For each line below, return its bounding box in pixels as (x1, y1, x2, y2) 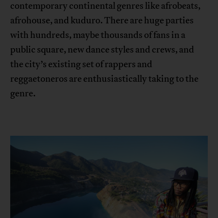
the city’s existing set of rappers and (10, 58, 153, 70)
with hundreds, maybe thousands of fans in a (10, 29, 186, 41)
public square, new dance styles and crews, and (10, 43, 195, 55)
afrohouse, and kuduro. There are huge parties (10, 14, 194, 26)
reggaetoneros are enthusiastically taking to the (10, 73, 199, 85)
